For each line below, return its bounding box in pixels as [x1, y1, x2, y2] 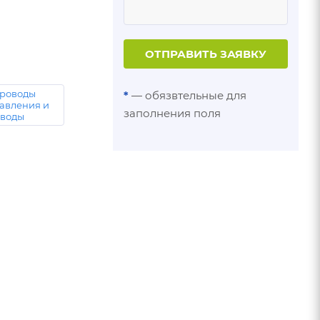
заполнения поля [124, 106, 221, 120]
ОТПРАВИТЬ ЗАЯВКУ [145, 46, 266, 61]
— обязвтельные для [129, 88, 246, 102]
